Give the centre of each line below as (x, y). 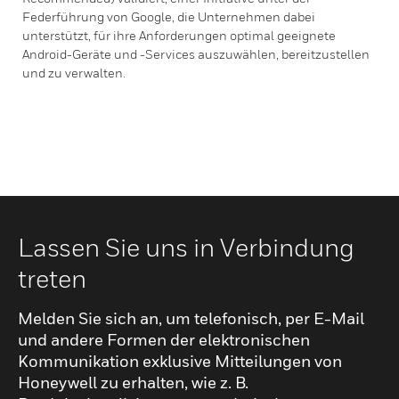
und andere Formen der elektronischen (164, 340)
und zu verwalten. (74, 73)
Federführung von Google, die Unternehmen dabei (169, 16)
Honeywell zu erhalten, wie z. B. (133, 383)
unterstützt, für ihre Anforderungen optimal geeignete (179, 35)
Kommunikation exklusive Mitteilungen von (180, 361)
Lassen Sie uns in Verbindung (186, 247)
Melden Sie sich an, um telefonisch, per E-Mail (191, 318)
